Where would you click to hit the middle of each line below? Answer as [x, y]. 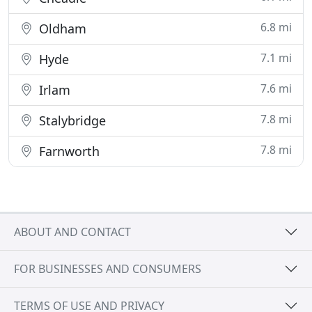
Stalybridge [71, 120]
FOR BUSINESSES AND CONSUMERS [108, 268]
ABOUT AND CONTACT [72, 232]
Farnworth [68, 151]
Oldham [61, 29]
